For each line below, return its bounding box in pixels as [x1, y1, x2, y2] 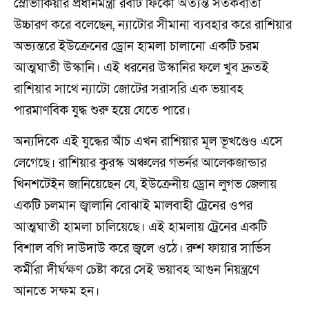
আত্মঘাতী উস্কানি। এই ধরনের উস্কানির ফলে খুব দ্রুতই [14, 59, 269, 77]
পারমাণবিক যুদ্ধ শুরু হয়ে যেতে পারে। [14, 102, 190, 120]
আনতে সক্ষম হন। [14, 282, 99, 300]
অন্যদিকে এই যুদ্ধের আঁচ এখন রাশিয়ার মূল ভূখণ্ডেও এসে [14, 132, 283, 150]
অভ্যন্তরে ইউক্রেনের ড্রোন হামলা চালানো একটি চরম [14, 38, 259, 56]
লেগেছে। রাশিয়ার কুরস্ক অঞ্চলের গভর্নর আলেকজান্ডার [14, 154, 266, 172]
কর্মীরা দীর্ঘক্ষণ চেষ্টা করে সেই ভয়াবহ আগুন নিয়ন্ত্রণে [14, 261, 259, 279]
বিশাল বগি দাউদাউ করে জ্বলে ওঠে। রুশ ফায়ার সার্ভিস [14, 239, 271, 257]
